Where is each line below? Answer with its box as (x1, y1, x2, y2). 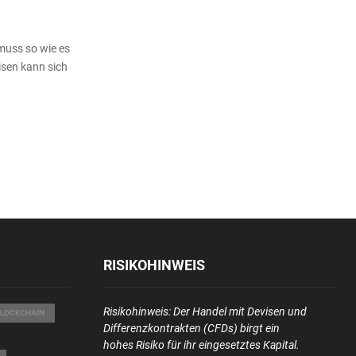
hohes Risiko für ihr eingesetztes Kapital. (103, 339, 300, 352)
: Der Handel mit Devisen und (168, 305, 307, 319)
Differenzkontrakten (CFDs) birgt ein (103, 322, 280, 335)
